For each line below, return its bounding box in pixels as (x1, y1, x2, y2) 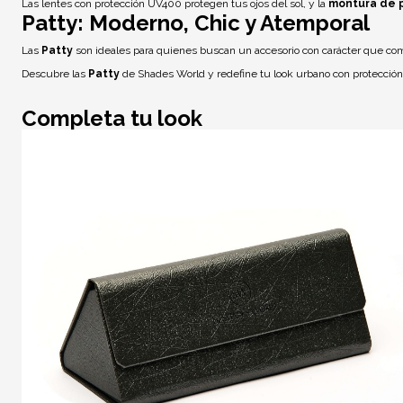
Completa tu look (22, 104, 202, 131)
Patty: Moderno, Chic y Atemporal (22, 10, 370, 37)
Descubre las (22, 67, 88, 80)
